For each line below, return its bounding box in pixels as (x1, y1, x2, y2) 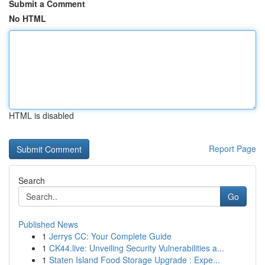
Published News (18, 218, 78, 230)
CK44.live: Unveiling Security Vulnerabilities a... (49, 242, 224, 254)
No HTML (9, 12, 46, 24)
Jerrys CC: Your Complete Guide (49, 230, 172, 242)
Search (18, 174, 45, 186)
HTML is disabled (9, 109, 74, 121)
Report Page (209, 143, 256, 154)
